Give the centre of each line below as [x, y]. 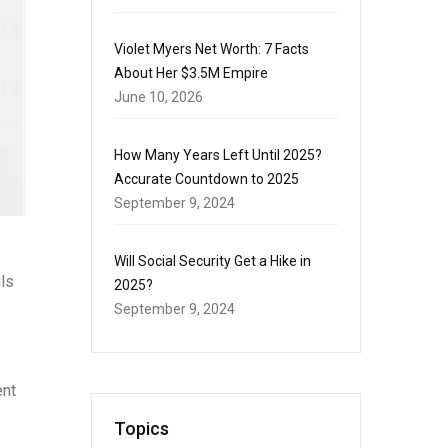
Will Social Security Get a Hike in [212, 261]
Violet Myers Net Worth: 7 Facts [211, 49]
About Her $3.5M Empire [191, 73]
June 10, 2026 [158, 97]
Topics [141, 428]
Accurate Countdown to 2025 [206, 179]
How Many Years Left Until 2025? [218, 155]
